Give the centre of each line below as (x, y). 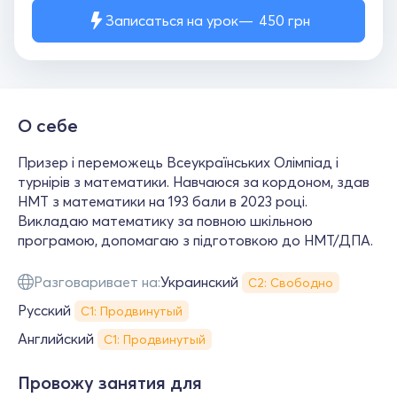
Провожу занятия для (110, 382)
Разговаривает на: (97, 282)
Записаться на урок (171, 20)
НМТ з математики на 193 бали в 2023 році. (163, 201)
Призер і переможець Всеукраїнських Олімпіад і (178, 162)
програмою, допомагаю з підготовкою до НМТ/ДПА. (195, 240)
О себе (48, 125)
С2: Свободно (291, 283)
